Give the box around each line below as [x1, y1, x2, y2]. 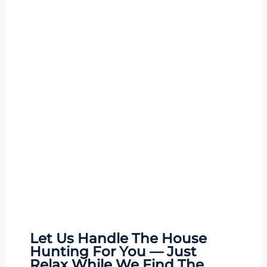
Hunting [30, 243, 89, 260]
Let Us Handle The [30, 230, 162, 247]
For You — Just [89, 243, 197, 260]
